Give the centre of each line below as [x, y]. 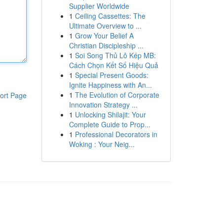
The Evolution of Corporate [117, 95]
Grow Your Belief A [104, 36]
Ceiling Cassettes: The [110, 16]
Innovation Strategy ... [103, 105]
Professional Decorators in [116, 134]
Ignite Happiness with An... [110, 85]
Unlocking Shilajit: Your [110, 114]
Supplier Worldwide [99, 6]
